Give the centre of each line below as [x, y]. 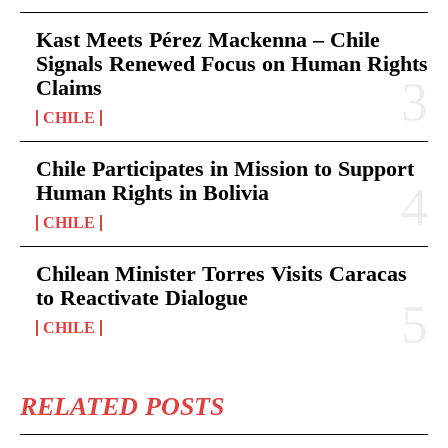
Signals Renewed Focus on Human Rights [232, 63]
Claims [69, 87]
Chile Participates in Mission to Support [225, 168]
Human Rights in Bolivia [152, 192]
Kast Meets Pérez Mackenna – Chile [208, 39]
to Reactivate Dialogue [142, 297]
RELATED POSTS [122, 406]
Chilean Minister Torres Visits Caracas [221, 273]
